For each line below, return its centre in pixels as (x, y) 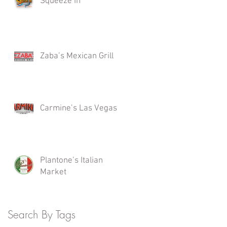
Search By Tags (42, 215)
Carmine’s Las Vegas (79, 109)
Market (53, 173)
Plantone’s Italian (71, 161)
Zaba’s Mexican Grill (77, 56)
